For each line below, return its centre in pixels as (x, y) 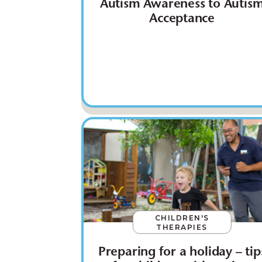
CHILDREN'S (182, 218)
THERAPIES (182, 227)
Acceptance (182, 20)
